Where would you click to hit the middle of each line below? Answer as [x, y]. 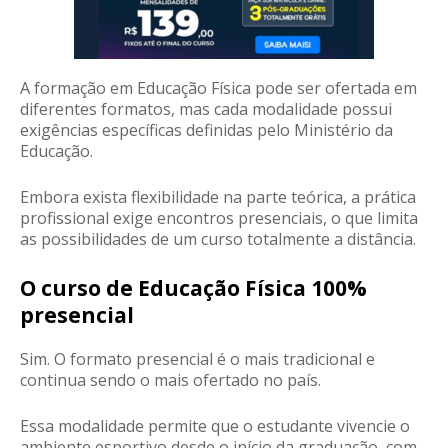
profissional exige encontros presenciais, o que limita [219, 218]
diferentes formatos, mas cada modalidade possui [206, 109]
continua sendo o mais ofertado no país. [172, 380]
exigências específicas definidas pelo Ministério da [206, 130]
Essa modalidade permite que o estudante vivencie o [215, 426]
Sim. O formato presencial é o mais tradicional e [197, 359]
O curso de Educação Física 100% [193, 288]
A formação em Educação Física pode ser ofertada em [218, 88]
